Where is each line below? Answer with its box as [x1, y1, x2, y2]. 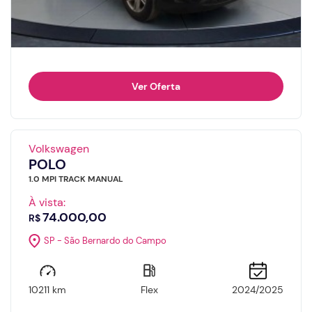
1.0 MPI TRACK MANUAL [29, 173, 123, 185]
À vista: [29, 194, 65, 210]
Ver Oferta [132, 79, 180, 93]
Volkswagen [29, 141, 89, 156]
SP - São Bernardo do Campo [44, 235, 166, 247]
